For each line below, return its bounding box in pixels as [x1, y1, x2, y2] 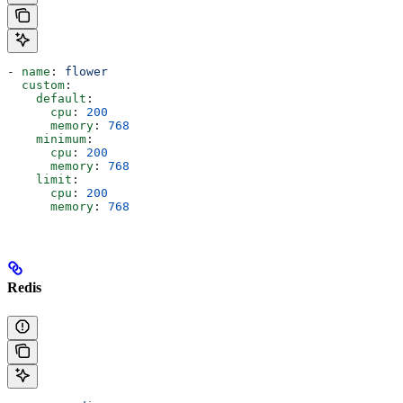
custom [22, 78, 65, 93]
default [36, 92, 86, 106]
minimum [36, 132, 86, 147]
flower [65, 65, 108, 79]
